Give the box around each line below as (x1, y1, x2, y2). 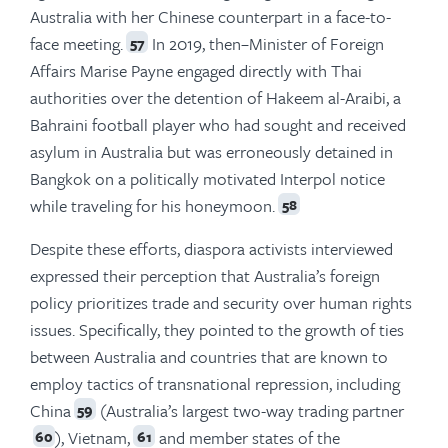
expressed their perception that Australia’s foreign (30, 262, 380, 288)
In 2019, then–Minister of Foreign (148, 30, 384, 56)
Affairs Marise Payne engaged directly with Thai (30, 57, 362, 83)
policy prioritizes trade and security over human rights (30, 289, 412, 315)
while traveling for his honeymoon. (30, 192, 275, 218)
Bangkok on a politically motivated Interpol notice (30, 165, 385, 191)
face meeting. (30, 30, 123, 56)
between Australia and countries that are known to (30, 343, 388, 369)
